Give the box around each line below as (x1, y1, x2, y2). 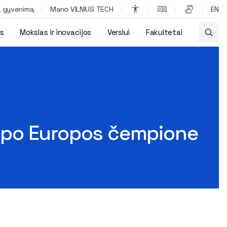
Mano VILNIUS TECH (50, 4, 113, 14)
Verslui (107, 27, 130, 37)
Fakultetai (146, 27, 182, 37)
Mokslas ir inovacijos (20, 27, 92, 37)
